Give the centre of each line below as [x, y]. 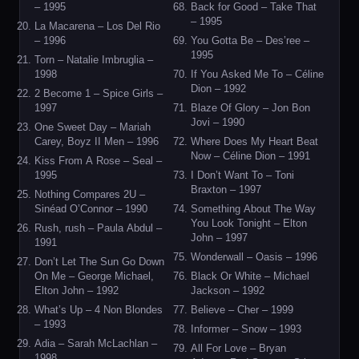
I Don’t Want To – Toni [242, 175]
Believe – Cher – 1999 [242, 310]
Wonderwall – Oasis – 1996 [254, 257]
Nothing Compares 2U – [90, 194]
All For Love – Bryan [238, 348]
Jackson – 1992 [228, 290]
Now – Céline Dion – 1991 [250, 156]
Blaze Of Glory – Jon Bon [250, 108]
